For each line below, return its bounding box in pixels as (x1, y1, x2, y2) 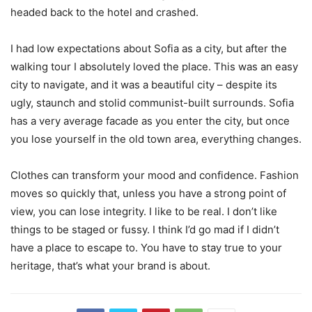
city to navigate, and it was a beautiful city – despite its (10, 78, 277, 92)
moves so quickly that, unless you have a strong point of (10, 187, 286, 201)
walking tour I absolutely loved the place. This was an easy (10, 60, 298, 74)
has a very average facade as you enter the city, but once (10, 114, 290, 128)
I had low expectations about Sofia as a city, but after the (10, 42, 287, 56)
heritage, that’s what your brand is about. (10, 259, 210, 273)
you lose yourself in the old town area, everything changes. (10, 132, 302, 146)
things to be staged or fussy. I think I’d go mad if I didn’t (10, 223, 279, 237)
